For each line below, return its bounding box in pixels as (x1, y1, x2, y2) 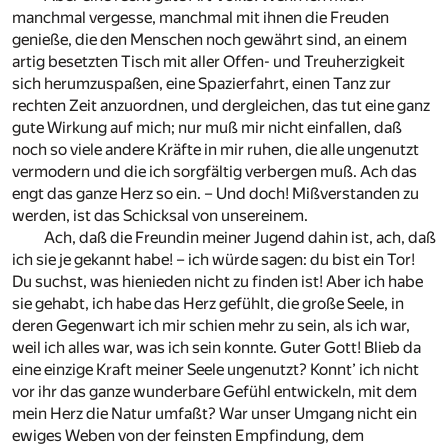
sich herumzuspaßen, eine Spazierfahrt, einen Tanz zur (12, 73, 391, 93)
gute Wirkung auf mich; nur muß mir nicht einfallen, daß (12, 117, 402, 137)
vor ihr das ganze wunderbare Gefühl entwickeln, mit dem (12, 381, 417, 401)
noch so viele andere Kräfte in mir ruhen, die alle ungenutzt (12, 139, 419, 159)
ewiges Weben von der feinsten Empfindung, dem (12, 425, 364, 445)
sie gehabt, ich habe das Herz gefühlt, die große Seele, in (12, 293, 404, 313)
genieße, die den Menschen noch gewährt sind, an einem (12, 29, 407, 49)
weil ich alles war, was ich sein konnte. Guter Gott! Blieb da (12, 337, 421, 357)
